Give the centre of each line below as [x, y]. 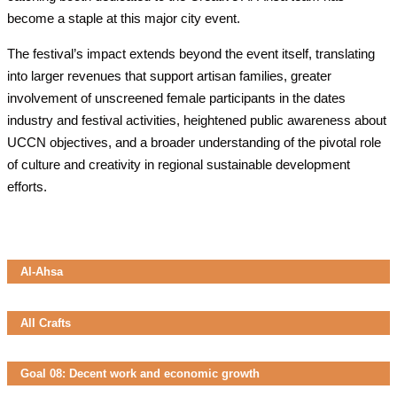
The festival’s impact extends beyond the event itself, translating [191, 54]
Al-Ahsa [42, 272]
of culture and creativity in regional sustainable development [179, 164]
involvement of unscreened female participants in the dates [176, 98]
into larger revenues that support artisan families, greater [169, 76]
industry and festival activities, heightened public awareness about [197, 120]
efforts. [27, 187]
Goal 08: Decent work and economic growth [140, 373]
